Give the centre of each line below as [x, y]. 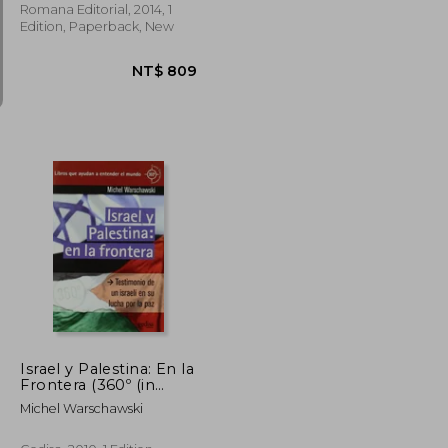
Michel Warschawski [82, 408]
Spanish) [53, 400]
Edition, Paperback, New [97, 26]
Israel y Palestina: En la [107, 368]
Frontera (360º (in [88, 384]
